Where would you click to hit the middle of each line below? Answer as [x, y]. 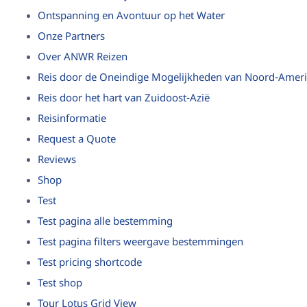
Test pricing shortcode [90, 263]
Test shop [60, 284]
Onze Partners [71, 37]
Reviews [57, 160]
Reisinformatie [72, 119]
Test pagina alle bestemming [105, 222]
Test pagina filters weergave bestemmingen [140, 243]
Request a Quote [77, 140]
